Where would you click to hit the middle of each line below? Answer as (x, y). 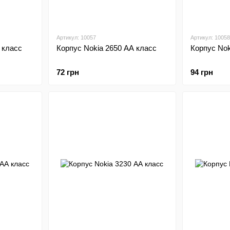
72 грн (68, 72)
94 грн (202, 72)
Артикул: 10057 (76, 37)
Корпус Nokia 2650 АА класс (106, 48)
